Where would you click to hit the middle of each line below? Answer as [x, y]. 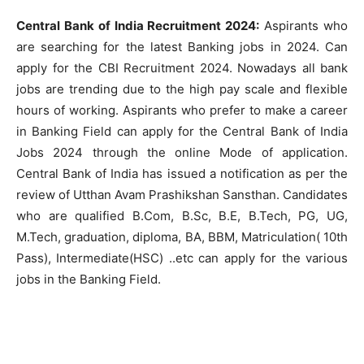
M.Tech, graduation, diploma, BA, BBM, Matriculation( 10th [182, 237]
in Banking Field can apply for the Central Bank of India [182, 131]
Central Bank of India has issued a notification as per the [182, 173]
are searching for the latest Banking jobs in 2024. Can [182, 47]
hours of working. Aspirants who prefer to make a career [182, 110]
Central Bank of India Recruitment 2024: [138, 26]
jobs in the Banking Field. [89, 279]
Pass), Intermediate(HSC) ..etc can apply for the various [182, 258]
